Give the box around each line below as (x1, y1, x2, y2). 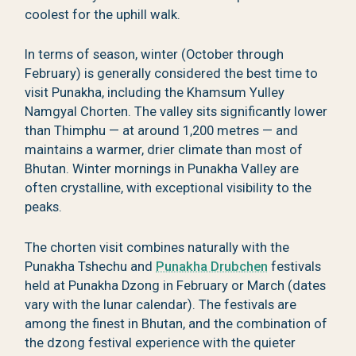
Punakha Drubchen (156, 258, 269, 274)
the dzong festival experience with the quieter (25, 335, 296, 350)
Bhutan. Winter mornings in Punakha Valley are (25, 161, 300, 177)
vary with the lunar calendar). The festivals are (25, 296, 297, 312)
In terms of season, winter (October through (25, 47, 284, 63)
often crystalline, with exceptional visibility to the (25, 180, 312, 196)
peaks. (25, 199, 63, 215)
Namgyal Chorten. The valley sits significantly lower (25, 104, 328, 120)
